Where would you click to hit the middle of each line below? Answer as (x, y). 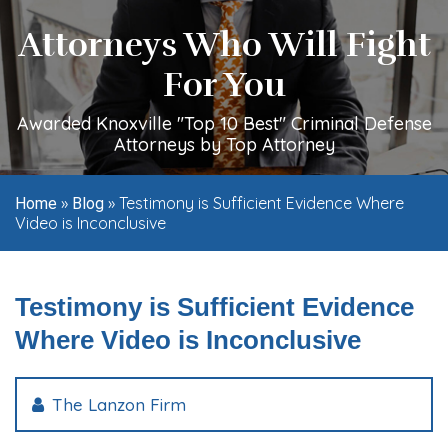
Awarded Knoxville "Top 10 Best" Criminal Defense (224, 123)
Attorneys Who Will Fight (224, 44)
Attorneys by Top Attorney (224, 144)
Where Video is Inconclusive (188, 339)
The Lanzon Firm (119, 404)
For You (224, 84)
